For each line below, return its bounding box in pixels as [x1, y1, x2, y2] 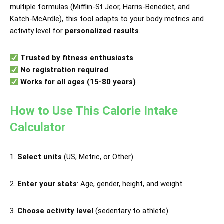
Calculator [10, 120, 66, 134]
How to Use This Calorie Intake [10, 104, 178, 118]
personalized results [65, 26, 139, 35]
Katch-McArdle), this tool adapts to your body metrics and [10, 14, 204, 23]
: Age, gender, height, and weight [77, 179, 182, 188]
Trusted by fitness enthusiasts [20, 53, 134, 62]
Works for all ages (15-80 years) [20, 77, 136, 86]
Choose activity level [17, 206, 93, 215]
